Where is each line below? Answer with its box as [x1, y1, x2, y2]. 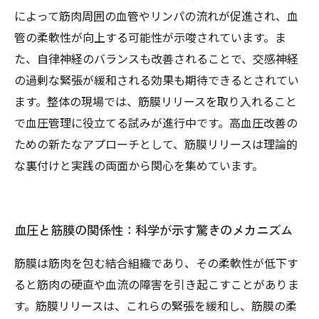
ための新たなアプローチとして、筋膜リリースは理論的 [14, 135, 298, 152]
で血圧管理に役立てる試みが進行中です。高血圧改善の [14, 114, 298, 131]
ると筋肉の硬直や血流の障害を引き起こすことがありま [14, 276, 299, 293]
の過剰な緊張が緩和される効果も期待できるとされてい [14, 71, 299, 88]
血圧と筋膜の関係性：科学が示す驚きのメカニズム [14, 221, 293, 239]
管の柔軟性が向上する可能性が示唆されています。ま [14, 28, 286, 46]
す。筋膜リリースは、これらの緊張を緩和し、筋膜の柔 [14, 297, 297, 314]
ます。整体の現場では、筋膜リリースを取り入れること [14, 93, 297, 110]
